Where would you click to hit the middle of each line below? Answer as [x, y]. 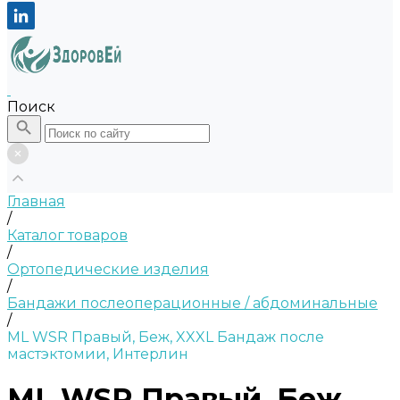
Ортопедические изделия [108, 269]
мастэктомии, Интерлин [98, 354]
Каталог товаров [67, 235]
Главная [36, 201]
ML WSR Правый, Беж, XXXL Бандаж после [166, 337]
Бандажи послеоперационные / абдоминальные [192, 303]
